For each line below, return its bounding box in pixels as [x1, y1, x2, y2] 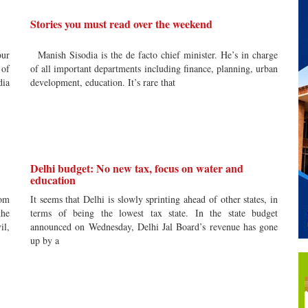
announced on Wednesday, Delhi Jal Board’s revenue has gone [30, 220, 278, 233]
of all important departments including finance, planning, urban [30, 62, 278, 75]
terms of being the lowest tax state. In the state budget [30, 206, 278, 219]
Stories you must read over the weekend [30, 16, 212, 32]
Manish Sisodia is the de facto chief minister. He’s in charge [30, 48, 278, 61]
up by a [30, 234, 59, 247]
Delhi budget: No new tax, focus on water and [30, 160, 243, 176]
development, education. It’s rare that [30, 76, 175, 89]
